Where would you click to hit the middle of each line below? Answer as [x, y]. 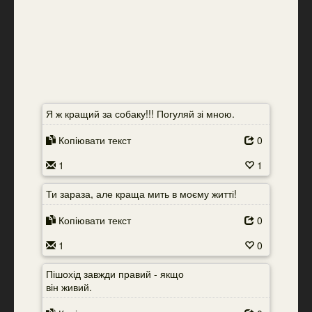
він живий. [69, 287]
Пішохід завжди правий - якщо [115, 274]
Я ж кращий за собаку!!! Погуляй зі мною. [140, 114]
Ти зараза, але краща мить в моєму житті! [141, 194]
